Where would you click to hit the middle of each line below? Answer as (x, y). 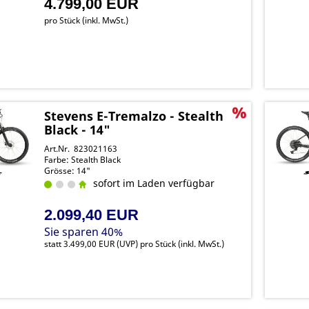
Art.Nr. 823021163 (81, 149)
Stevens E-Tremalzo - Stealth (134, 116)
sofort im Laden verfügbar (151, 183)
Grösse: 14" (68, 171)
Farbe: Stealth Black (83, 160)
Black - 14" (78, 130)
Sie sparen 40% (84, 232)
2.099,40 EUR (92, 215)
